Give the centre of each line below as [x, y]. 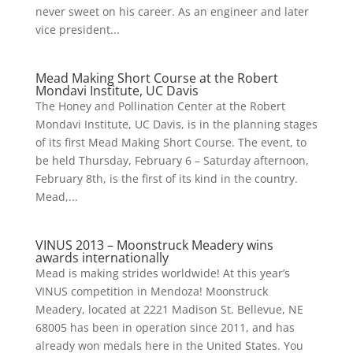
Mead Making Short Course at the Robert [156, 78]
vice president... [77, 30]
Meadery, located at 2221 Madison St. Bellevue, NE [169, 309]
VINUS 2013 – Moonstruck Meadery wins [154, 245]
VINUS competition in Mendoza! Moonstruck [151, 291]
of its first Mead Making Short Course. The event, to [171, 142]
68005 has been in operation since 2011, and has [165, 327]
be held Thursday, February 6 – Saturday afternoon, [172, 160]
